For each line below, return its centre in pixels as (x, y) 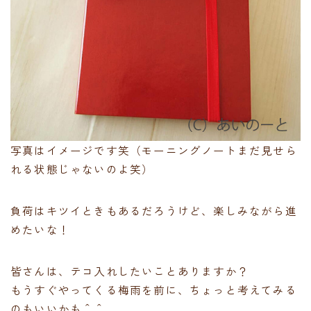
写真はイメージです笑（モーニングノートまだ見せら (154, 150)
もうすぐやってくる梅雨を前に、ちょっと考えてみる (154, 289)
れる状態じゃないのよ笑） (82, 168)
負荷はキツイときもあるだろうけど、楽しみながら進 (154, 210)
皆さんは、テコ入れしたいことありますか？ (130, 270)
